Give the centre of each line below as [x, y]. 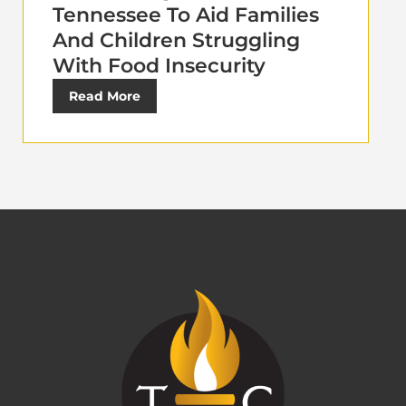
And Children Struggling [176, 40]
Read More [105, 96]
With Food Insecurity [159, 65]
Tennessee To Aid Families [186, 14]
